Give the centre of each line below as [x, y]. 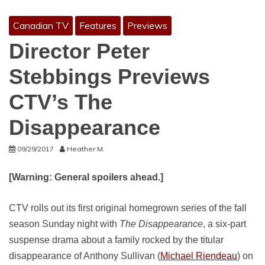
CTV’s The [61, 102]
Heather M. [86, 149]
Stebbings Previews [109, 77]
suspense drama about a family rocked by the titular [116, 240]
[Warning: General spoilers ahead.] [86, 177]
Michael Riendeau [199, 256]
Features [98, 25]
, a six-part [224, 224]
